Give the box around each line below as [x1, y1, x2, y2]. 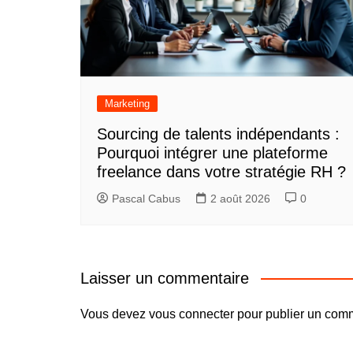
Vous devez [80, 307, 149, 321]
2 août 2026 [210, 192, 270, 205]
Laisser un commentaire [80, 269, 249, 287]
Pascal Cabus [112, 192, 180, 205]
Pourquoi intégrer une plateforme [97, 144, 328, 162]
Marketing [105, 98, 150, 110]
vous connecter [149, 307, 234, 321]
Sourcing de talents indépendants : [97, 125, 340, 143]
